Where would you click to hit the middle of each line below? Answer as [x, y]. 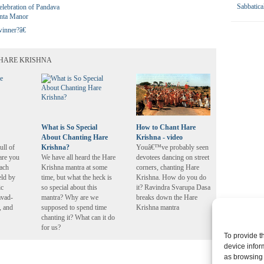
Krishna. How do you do [171, 177]
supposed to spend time [74, 207]
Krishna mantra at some [74, 167]
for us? [51, 227]
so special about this [69, 187]
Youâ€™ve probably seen [172, 147]
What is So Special [69, 127]
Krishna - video [159, 137]
